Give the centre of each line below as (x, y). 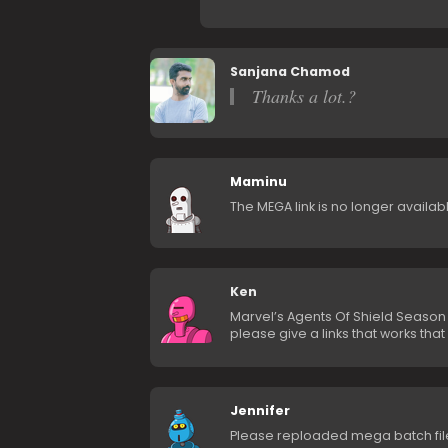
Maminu (258, 182)
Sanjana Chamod (289, 72)
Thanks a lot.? (303, 96)
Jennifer (259, 411)
